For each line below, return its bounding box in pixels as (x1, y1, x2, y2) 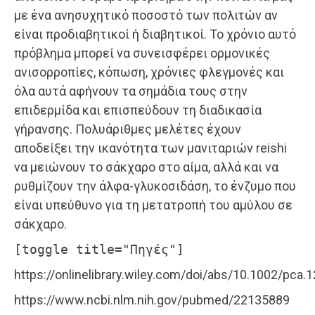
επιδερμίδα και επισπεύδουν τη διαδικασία (14, 102, 262, 117)
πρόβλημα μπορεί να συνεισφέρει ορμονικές (14, 45, 270, 60)
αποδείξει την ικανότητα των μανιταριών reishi (14, 140, 287, 155)
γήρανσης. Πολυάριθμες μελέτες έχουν (14, 121, 241, 136)
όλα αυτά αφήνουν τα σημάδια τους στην (14, 83, 247, 98)
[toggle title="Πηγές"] (14, 241, 184, 257)
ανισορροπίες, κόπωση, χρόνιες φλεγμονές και (14, 64, 284, 79)
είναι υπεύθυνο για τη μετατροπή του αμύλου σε (14, 197, 292, 212)
